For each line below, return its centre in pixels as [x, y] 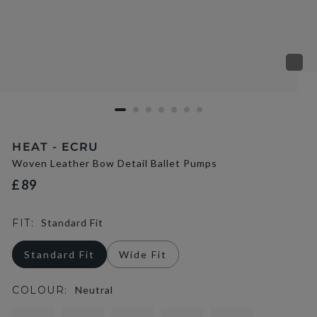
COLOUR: [40, 290]
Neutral [94, 290]
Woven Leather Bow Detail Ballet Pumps [115, 163]
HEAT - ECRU [56, 147]
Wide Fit [143, 254]
